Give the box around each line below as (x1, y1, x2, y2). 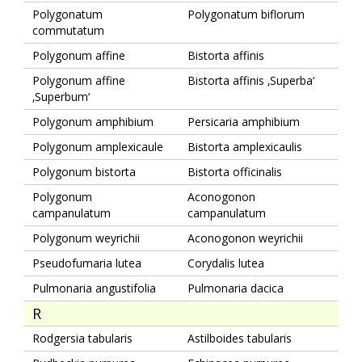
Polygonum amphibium (32, 113, 154, 129)
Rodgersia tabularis (32, 330, 133, 346)
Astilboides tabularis (187, 330, 292, 346)
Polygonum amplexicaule (32, 138, 163, 154)
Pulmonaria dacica (187, 280, 284, 296)
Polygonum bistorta (32, 163, 136, 179)
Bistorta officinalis (187, 163, 282, 179)
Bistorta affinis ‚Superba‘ (187, 72, 314, 88)
